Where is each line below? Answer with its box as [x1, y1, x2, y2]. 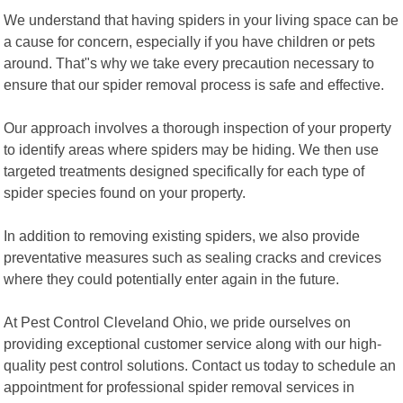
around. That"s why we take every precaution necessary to [4, 54, 375, 71]
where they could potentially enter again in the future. [4, 270, 340, 287]
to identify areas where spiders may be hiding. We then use [4, 140, 380, 157]
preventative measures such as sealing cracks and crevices [4, 248, 382, 265]
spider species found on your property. [4, 184, 246, 201]
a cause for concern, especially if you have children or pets [4, 32, 376, 49]
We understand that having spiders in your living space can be [4, 11, 399, 28]
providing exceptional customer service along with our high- [4, 335, 382, 352]
